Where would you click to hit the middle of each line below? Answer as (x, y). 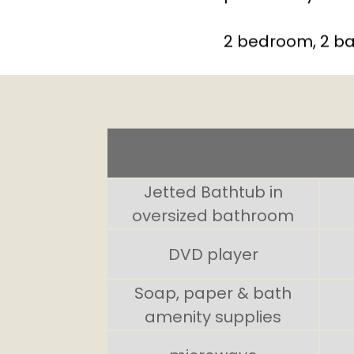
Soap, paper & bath (213, 292)
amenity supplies (213, 316)
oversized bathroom (213, 215)
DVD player (213, 253)
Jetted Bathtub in (213, 191)
